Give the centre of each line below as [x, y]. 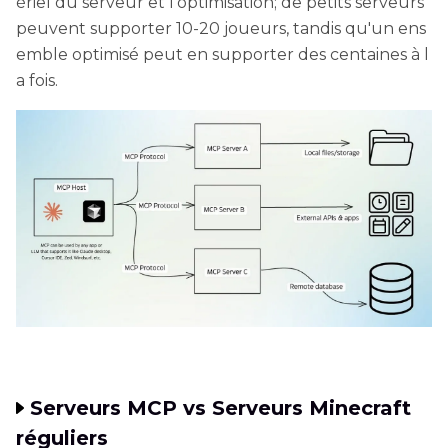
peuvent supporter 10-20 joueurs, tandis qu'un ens [221, 28]
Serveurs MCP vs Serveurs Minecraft [220, 408]
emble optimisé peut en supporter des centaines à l [222, 54]
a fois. [37, 80]
